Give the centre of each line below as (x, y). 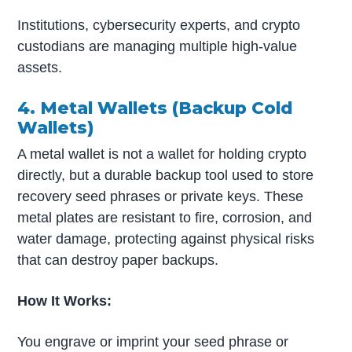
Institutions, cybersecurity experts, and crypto (159, 25)
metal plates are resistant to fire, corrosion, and (165, 217)
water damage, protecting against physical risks (166, 238)
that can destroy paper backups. (118, 260)
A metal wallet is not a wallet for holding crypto (162, 154)
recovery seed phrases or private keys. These (161, 196)
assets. (40, 67)
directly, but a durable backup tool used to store (166, 175)
